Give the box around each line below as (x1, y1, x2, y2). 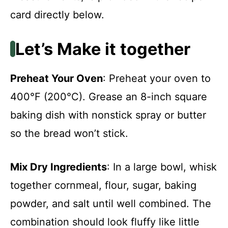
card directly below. (10, 8, 104, 21)
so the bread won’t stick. (10, 127, 128, 139)
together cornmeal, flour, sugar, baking (10, 179, 196, 191)
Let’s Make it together (15, 39, 190, 59)
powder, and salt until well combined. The (10, 197, 211, 210)
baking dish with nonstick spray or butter (10, 108, 206, 121)
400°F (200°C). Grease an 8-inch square (10, 90, 207, 103)
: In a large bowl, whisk (107, 160, 217, 173)
